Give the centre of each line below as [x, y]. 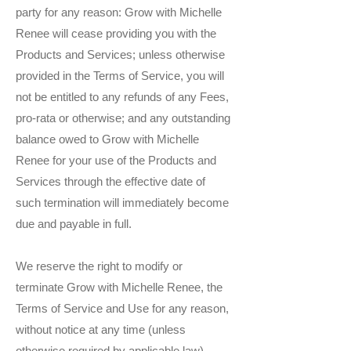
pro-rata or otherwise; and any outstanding [123, 118]
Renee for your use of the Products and [116, 161]
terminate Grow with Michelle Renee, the [119, 288]
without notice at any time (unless [101, 330]
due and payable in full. [74, 224]
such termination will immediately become [122, 203]
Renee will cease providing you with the [116, 34]
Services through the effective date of [110, 182]
